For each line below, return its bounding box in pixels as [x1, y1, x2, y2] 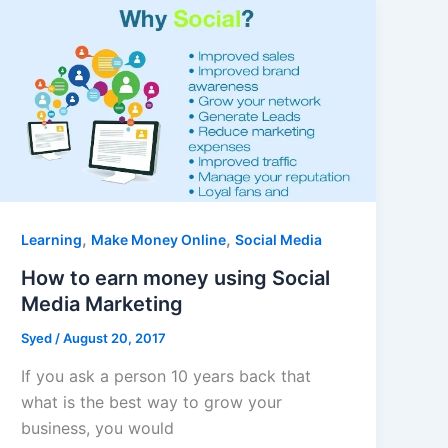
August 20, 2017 [63, 329, 167, 346]
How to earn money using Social [21, 265, 331, 290]
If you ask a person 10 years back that [21, 365, 312, 386]
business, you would [21, 417, 175, 438]
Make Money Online [91, 231, 227, 249]
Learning [21, 231, 83, 249]
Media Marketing [21, 291, 184, 316]
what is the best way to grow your [21, 391, 283, 412]
